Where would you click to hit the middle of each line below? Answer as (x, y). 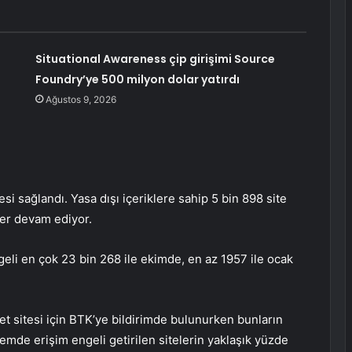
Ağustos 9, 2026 (81, 100)
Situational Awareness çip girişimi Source (155, 59)
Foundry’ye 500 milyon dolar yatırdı (137, 80)
